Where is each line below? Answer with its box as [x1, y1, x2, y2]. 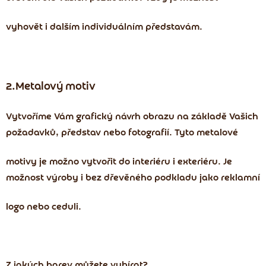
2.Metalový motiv [6, 81, 96, 93]
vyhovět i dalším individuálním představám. [6, 23, 202, 33]
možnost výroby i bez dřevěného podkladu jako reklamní [6, 173, 260, 183]
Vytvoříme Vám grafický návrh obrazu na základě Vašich [6, 112, 258, 122]
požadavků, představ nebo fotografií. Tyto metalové [6, 128, 238, 138]
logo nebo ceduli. [6, 202, 81, 213]
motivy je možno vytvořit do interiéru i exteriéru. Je [6, 157, 232, 167]
